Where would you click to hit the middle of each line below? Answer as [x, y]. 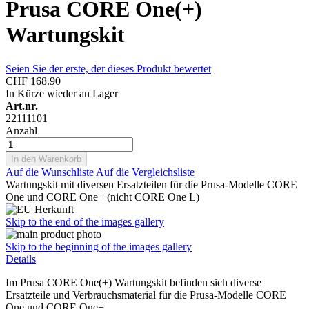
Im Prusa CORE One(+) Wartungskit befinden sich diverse [133, 282]
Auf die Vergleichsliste [145, 172]
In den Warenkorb [46, 159]
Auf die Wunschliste [50, 172]
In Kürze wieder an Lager [62, 93]
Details [21, 259]
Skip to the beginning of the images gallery [99, 246]
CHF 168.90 [33, 81]
